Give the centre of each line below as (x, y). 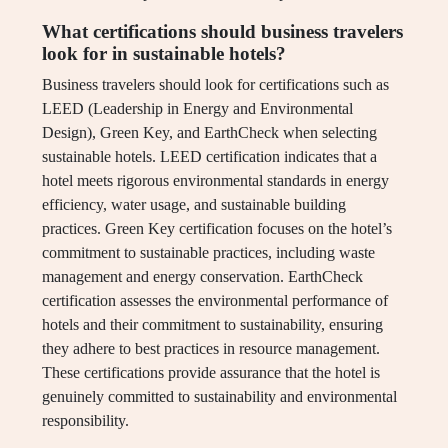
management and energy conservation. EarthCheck (202, 277)
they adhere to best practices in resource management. (211, 349)
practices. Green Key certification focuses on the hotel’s (217, 229)
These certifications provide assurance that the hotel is (211, 373)
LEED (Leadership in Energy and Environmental (197, 109)
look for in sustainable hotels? (164, 54)
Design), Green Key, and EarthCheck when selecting (209, 133)
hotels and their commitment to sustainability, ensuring (212, 325)
